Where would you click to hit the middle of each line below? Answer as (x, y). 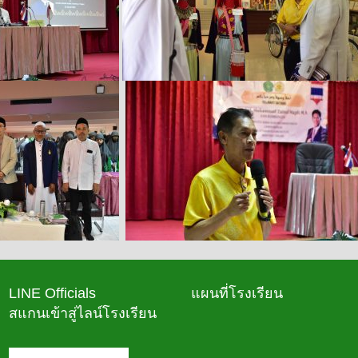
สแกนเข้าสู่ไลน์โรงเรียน (83, 313)
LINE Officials (52, 293)
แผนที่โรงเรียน (237, 293)
